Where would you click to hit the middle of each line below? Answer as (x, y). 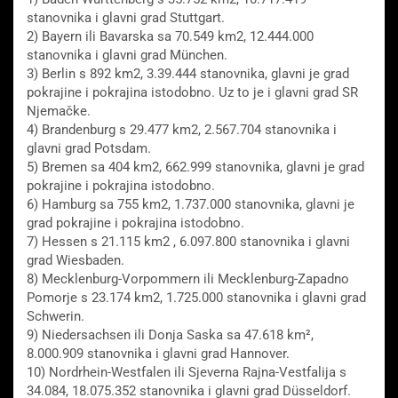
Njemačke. (59, 111)
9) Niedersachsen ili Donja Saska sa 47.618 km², (170, 335)
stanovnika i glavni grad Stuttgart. (126, 18)
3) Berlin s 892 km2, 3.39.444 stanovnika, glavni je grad (188, 74)
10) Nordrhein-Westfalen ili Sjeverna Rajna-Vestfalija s (187, 373)
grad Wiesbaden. (76, 261)
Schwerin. (56, 317)
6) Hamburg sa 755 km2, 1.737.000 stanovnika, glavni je (191, 205)
